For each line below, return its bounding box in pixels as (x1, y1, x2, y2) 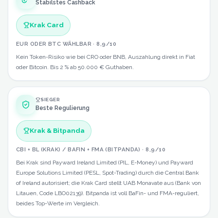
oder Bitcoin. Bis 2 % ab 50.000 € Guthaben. (16, 63, 134, 71)
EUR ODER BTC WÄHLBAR (16, 40, 91, 47)
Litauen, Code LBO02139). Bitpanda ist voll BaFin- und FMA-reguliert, (16, 189, 199, 197)
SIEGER (40, 97, 60, 103)
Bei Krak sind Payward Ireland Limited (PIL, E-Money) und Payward (16, 159, 193, 166)
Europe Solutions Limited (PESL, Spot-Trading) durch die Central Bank (16, 169, 199, 176)
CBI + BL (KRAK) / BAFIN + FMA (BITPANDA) (16, 145, 141, 153)
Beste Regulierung (36, 105, 90, 112)
